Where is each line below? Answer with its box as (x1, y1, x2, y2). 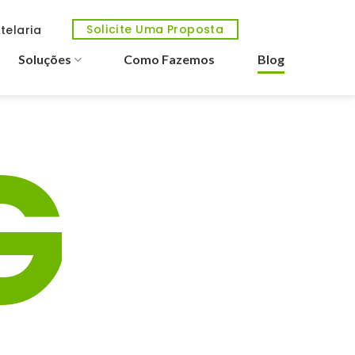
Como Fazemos (124, 52, 215, 67)
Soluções (17, 52, 71, 67)
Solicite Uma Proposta (86, 21, 224, 37)
